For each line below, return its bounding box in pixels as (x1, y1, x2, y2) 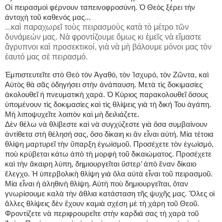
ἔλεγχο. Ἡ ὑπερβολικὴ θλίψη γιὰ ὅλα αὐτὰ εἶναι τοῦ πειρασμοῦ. (5, 169, 213, 178)
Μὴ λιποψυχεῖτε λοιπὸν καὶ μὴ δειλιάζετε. (5, 110, 139, 119)
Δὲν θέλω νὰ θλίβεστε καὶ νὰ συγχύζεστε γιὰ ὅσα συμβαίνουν (5, 120, 208, 129)
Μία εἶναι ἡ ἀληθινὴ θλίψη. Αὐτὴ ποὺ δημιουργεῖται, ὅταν (5, 179, 188, 188)
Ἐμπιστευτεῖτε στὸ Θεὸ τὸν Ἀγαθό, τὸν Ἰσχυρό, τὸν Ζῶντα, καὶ (5, 70, 209, 79)
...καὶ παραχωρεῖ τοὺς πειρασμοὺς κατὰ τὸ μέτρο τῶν (5, 23, 189, 32)
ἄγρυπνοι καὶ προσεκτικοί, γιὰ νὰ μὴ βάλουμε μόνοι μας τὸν (5, 43, 212, 52)
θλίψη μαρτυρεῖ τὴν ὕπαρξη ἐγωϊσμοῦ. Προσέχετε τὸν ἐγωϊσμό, (5, 140, 214, 149)
